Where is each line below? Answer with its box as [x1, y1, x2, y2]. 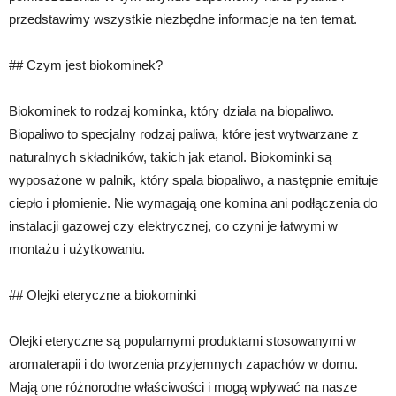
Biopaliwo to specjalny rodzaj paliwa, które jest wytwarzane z [9, 126, 359, 141]
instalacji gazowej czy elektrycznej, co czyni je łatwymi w [9, 218, 338, 233]
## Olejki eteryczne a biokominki [9, 287, 196, 302]
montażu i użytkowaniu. [9, 241, 145, 256]
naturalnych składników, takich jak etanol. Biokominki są [9, 149, 331, 164]
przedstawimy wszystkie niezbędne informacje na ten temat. [9, 11, 357, 27]
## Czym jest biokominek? [9, 57, 163, 72]
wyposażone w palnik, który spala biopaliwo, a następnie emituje [9, 172, 378, 187]
